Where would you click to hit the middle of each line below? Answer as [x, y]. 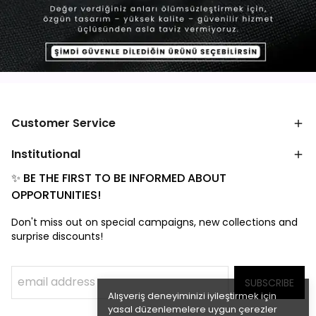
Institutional [46, 154]
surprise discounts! [57, 236]
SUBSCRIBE [269, 283]
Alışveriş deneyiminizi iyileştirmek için [192, 296]
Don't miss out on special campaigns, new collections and [154, 222]
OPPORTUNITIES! [56, 195]
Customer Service [63, 123]
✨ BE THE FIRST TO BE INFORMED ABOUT [119, 178]
